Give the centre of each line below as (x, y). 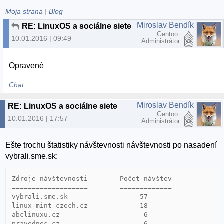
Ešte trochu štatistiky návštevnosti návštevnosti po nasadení (111, 145)
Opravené (27, 65)
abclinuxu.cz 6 (80, 215)
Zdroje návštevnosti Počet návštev (92, 179)
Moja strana (24, 11)
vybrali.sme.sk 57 (80, 197)
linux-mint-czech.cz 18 (80, 206)
